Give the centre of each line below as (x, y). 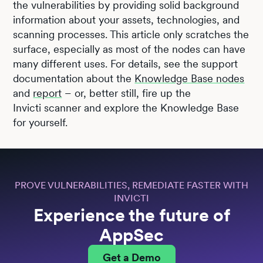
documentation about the (74, 78)
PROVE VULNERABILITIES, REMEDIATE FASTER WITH (131, 185)
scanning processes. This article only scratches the (131, 34)
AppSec (131, 235)
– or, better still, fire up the (127, 93)
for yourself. (41, 122)
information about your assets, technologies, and (127, 19)
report (48, 93)
